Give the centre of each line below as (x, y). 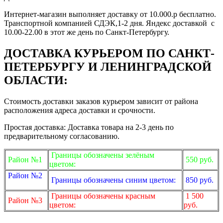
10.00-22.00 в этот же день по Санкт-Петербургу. (87, 32)
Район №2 (25, 176)
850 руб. (199, 180)
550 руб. (199, 160)
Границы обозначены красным (102, 196)
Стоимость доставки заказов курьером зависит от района (101, 102)
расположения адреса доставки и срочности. (81, 111)
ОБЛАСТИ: (36, 80)
